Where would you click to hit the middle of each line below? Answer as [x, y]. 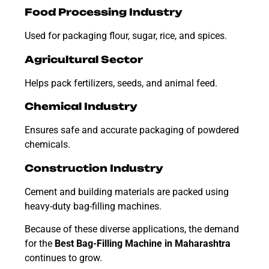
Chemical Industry [81, 107]
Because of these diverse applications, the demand [132, 229]
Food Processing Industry [104, 12]
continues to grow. [63, 258]
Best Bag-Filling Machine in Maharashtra [143, 243]
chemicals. [47, 145]
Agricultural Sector [84, 59]
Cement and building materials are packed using [127, 192]
